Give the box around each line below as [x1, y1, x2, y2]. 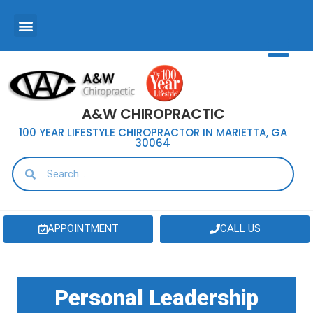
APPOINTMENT [47, 222, 119, 235]
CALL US [219, 222, 261, 235]
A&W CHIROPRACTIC [81, 104, 225, 124]
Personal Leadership [54, 285, 259, 312]
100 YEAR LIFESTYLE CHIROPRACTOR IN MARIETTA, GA [19, 125, 287, 140]
